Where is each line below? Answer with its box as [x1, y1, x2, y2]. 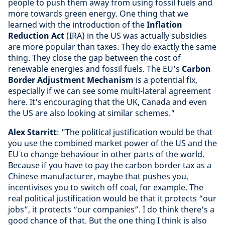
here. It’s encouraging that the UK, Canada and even [8, 96, 207, 107]
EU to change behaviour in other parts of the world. [8, 149, 204, 160]
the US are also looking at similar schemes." [8, 107, 175, 119]
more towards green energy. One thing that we [8, 8, 188, 19]
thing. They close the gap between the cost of [8, 52, 181, 63]
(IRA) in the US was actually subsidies [66, 30, 207, 41]
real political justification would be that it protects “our [8, 193, 216, 204]
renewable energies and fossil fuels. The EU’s [8, 63, 182, 74]
